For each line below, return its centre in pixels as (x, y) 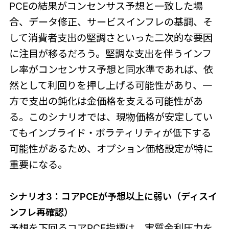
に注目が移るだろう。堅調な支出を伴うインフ (110, 53)
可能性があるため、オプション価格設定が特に (111, 148)
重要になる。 (38, 164)
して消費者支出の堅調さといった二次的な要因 (111, 38)
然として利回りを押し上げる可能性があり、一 (110, 85)
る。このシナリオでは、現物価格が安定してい (111, 117)
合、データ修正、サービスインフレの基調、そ (111, 22)
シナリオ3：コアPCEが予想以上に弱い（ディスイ (113, 196)
